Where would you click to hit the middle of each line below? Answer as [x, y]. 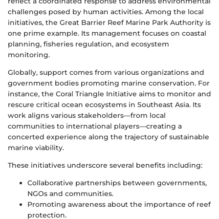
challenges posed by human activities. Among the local [106, 12]
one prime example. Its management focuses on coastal [107, 33]
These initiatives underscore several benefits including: [105, 165]
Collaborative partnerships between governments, [117, 183]
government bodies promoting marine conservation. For [109, 83]
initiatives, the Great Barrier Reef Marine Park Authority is [109, 23]
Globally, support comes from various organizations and [106, 73]
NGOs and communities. [70, 194]
